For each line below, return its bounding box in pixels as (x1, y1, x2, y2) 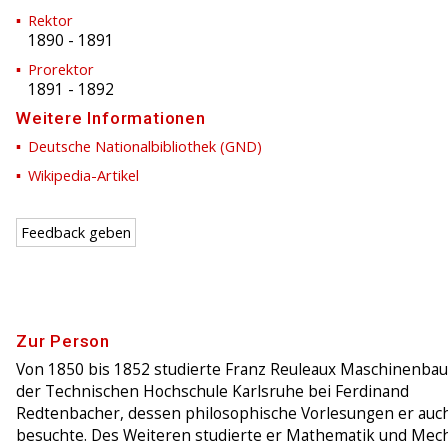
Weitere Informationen (16, 108, 206, 129)
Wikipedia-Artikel (28, 165, 139, 186)
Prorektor (28, 59, 94, 80)
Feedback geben (21, 223, 131, 243)
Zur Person (16, 331, 110, 352)
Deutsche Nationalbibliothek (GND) (28, 136, 262, 157)
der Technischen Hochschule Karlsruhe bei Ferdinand (16, 381, 409, 403)
